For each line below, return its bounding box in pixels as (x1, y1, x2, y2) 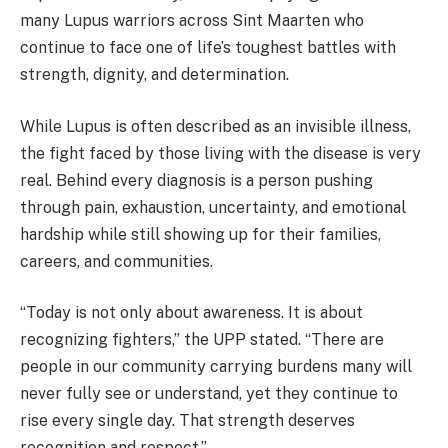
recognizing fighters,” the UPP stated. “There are (20, 330, 384, 350)
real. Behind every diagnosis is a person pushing (20, 170, 373, 190)
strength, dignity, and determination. (20, 65, 289, 85)
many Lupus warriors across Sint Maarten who (20, 11, 364, 31)
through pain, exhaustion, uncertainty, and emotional (20, 197, 406, 217)
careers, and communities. (20, 251, 213, 271)
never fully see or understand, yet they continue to (20, 384, 398, 404)
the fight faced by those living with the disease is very (20, 143, 421, 163)
